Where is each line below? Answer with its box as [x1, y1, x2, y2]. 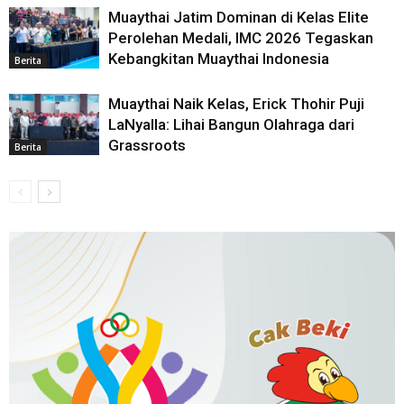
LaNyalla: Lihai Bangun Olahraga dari [108, 115, 354, 133]
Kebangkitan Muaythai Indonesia [108, 49, 329, 68]
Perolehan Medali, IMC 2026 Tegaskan [108, 28, 373, 47]
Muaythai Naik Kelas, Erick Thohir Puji [108, 94, 364, 113]
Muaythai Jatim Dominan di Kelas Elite [108, 7, 369, 26]
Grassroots [108, 135, 186, 154]
